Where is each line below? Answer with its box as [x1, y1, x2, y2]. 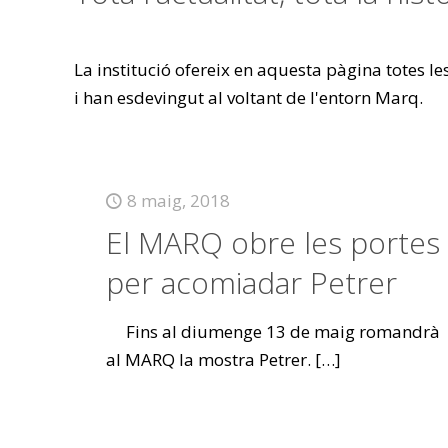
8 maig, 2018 [126, 189, 230, 212]
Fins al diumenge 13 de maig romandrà [105, 320, 440, 343]
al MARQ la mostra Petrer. [105, 348, 311, 371]
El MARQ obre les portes [105, 222, 440, 263]
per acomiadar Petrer [105, 262, 397, 303]
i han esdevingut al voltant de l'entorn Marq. [74, 86, 423, 109]
